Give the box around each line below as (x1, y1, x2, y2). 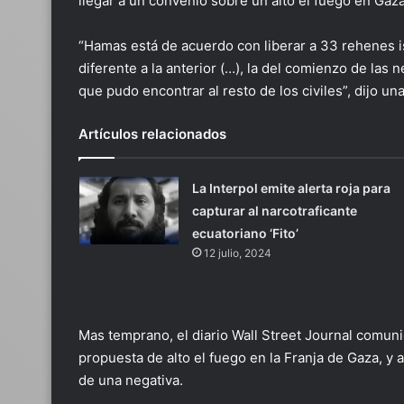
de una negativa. (78, 372, 183, 389)
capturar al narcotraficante (191, 203, 357, 218)
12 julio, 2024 (203, 246, 271, 260)
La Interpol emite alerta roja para (191, 180, 390, 196)
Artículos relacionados (78, 125, 226, 142)
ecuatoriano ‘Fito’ (191, 225, 298, 241)
